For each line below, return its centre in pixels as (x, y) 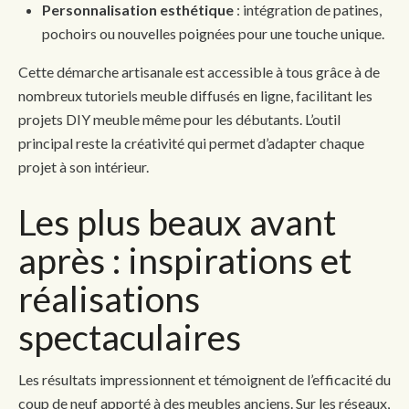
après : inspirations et (185, 260)
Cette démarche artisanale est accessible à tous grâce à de (199, 71)
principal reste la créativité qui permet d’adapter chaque (191, 142)
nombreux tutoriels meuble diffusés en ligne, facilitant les (195, 95)
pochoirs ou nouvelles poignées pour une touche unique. (213, 33)
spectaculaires (130, 336)
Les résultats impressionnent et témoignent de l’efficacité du (204, 379)
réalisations (109, 298)
